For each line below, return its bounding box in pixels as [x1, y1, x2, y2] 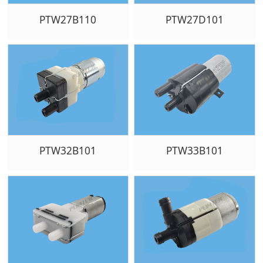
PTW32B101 [39, 144, 97, 158]
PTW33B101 [166, 144, 223, 158]
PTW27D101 [165, 12, 224, 26]
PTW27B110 [39, 12, 97, 26]
